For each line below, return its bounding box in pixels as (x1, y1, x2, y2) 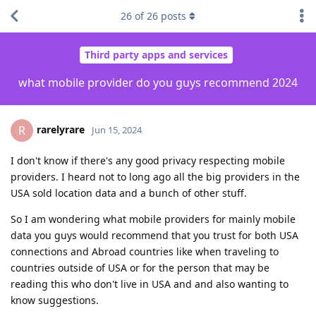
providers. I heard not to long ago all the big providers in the (11, 169, 300, 183)
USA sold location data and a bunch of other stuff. (11, 186, 247, 200)
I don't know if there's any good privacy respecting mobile (11, 153, 285, 167)
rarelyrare (37, 122, 85, 136)
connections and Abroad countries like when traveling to (11, 244, 279, 258)
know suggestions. (11, 293, 99, 307)
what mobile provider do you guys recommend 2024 (18, 74, 298, 90)
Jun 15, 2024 (92, 123, 142, 136)
